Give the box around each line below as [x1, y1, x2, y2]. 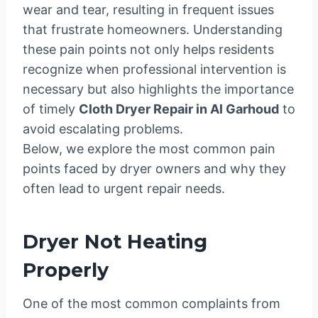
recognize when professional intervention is [23, 62, 286, 77]
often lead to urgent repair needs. [23, 181, 225, 197]
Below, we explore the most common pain [23, 141, 275, 157]
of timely [23, 102, 79, 117]
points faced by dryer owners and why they [23, 161, 286, 177]
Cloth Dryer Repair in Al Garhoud [79, 102, 279, 117]
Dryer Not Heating [23, 229, 207, 253]
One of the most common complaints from [23, 296, 280, 312]
